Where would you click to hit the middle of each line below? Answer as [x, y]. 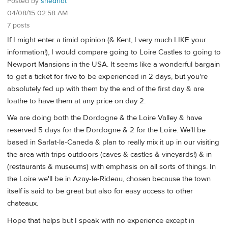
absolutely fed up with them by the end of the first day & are [106, 89]
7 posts [19, 26]
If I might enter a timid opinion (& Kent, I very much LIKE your [107, 40]
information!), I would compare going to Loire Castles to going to [114, 52]
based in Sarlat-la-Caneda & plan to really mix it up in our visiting [113, 142]
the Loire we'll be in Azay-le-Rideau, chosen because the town [109, 179]
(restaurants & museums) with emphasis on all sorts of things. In [111, 167]
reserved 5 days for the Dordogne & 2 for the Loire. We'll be [106, 130]
